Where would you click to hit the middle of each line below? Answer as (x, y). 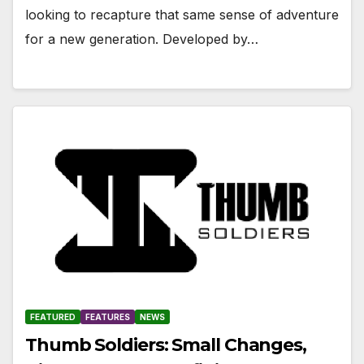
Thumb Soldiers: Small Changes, (166, 344)
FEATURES (108, 316)
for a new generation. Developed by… (142, 39)
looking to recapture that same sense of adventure (182, 15)
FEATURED (53, 316)
